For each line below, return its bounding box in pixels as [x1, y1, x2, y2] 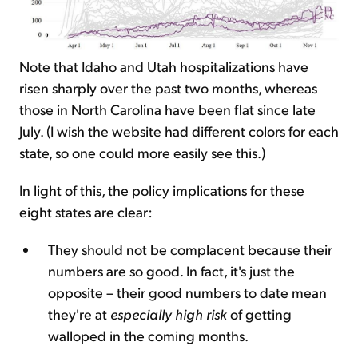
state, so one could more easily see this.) [19, 143, 265, 162]
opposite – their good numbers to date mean [48, 283, 327, 302]
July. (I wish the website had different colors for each [19, 121, 339, 141]
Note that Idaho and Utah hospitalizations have [19, 57, 308, 76]
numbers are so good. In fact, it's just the [48, 261, 295, 280]
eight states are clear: [19, 202, 153, 221]
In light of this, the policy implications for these [19, 181, 304, 200]
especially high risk [110, 304, 227, 324]
